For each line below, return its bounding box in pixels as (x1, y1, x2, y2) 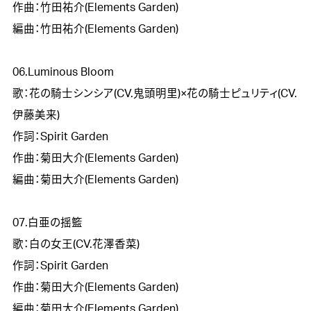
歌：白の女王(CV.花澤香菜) (12, 238, 140, 250)
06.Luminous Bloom (12, 66, 114, 78)
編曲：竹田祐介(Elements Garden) (12, 23, 178, 35)
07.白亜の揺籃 (12, 217, 83, 228)
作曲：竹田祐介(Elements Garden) (12, 1, 178, 13)
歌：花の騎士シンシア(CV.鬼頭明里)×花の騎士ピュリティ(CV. (12, 87, 297, 99)
